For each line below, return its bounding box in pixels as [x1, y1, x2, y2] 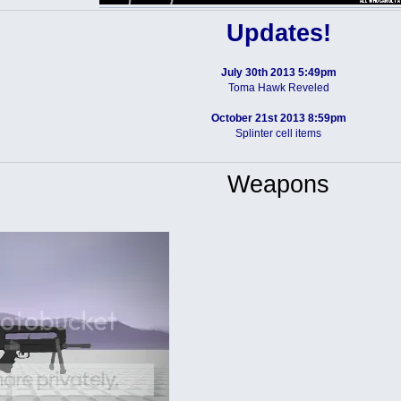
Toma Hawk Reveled [227, 81, 329, 94]
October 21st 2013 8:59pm [210, 111, 346, 124]
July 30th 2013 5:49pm [220, 65, 337, 79]
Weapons [227, 170, 330, 198]
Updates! [226, 19, 331, 47]
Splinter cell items [235, 126, 322, 140]
